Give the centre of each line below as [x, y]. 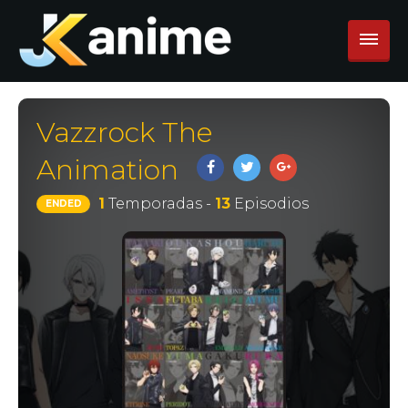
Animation [107, 169]
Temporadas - [159, 204]
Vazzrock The [124, 133]
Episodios [269, 204]
